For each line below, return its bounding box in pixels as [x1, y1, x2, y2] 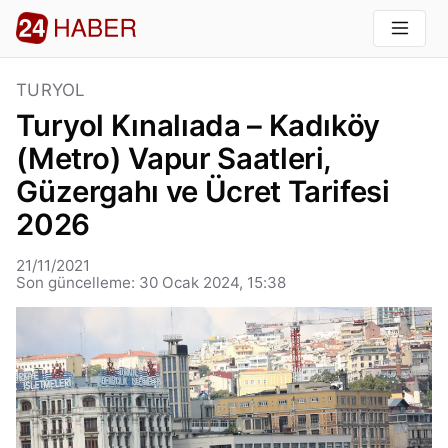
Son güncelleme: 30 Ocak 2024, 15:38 [16, 273, 287, 293]
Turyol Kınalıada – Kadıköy [16, 108, 381, 144]
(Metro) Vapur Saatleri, [16, 141, 332, 177]
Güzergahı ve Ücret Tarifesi [16, 174, 390, 210]
